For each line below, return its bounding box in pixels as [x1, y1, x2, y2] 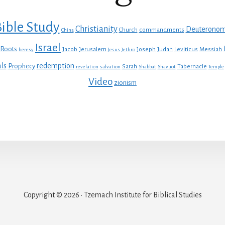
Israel [35, 42, 61, 54]
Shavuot [157, 63, 176, 69]
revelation [75, 63, 98, 69]
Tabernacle [177, 63, 207, 70]
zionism [114, 78, 137, 86]
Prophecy [8, 62, 35, 70]
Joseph [137, 46, 156, 53]
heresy [19, 46, 34, 52]
